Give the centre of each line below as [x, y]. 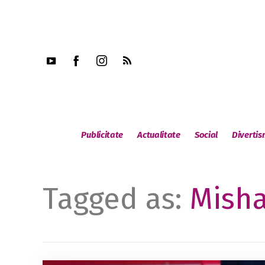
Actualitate [159, 135]
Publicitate [102, 135]
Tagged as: [116, 199]
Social [206, 135]
